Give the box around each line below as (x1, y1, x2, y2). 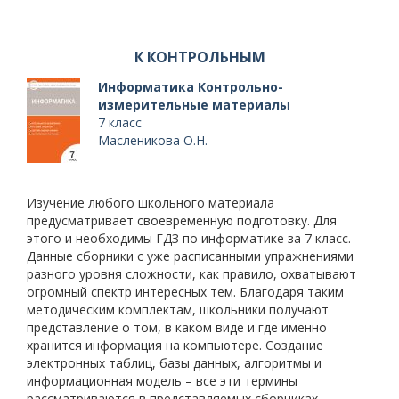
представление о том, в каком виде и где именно (27, 319, 327, 336)
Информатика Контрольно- (98, 78, 283, 95)
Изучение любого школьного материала (27, 194, 274, 211)
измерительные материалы (98, 96, 290, 113)
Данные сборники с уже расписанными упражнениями (27, 248, 354, 265)
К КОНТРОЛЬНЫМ (134, 47, 265, 67)
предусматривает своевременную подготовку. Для (27, 212, 337, 229)
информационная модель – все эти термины (27, 372, 297, 389)
